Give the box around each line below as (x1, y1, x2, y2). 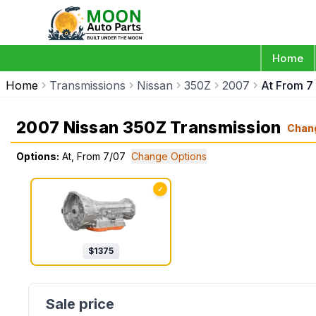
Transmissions (49, 78, 126, 92)
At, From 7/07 (62, 150, 126, 162)
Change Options (131, 150, 207, 162)
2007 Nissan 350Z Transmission (16, 118, 281, 138)
